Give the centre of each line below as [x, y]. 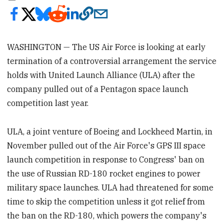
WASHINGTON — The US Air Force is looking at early [106, 47]
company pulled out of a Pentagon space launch [98, 89]
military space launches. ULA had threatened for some [110, 187]
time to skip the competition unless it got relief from [106, 201]
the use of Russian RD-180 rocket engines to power [104, 173]
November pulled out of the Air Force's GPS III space [106, 145]
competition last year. [48, 103]
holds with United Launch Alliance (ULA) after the [101, 75]
